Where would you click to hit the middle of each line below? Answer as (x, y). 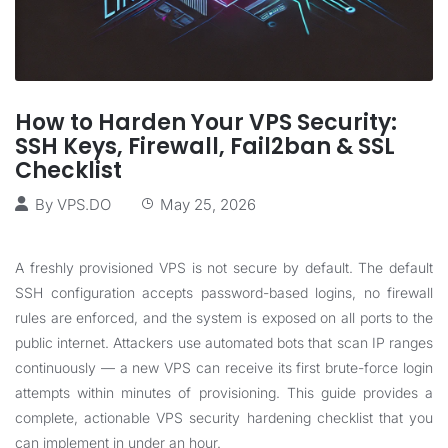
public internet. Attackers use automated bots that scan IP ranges (224, 342)
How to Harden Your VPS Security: (206, 122)
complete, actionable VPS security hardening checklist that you (224, 417)
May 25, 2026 (208, 204)
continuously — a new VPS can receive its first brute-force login (224, 367)
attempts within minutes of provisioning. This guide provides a (224, 392)
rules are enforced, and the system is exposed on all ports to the (224, 317)
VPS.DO (84, 204)
